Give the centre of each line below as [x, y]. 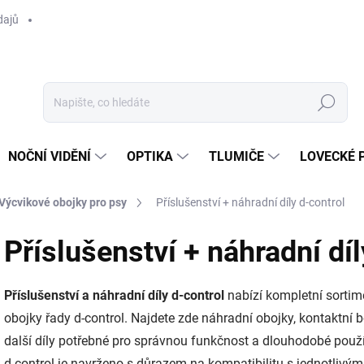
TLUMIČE [236, 156]
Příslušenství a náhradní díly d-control [114, 295]
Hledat [327, 103]
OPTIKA [150, 156]
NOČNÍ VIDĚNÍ [50, 156]
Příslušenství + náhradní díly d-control [250, 202]
